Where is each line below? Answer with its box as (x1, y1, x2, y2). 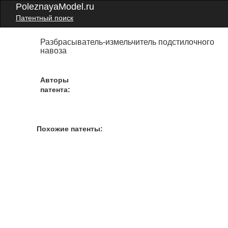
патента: (40, 85, 71, 94)
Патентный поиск (16, 14, 73, 22)
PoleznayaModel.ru (16, 2, 94, 12)
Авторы (40, 76, 69, 84)
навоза (40, 46, 67, 55)
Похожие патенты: (37, 125, 103, 133)
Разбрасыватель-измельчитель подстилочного (40, 38, 215, 46)
